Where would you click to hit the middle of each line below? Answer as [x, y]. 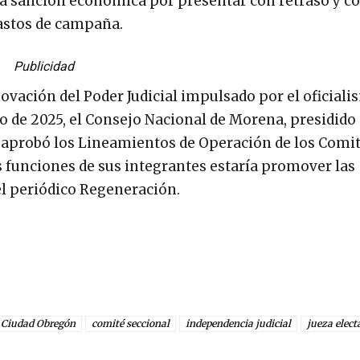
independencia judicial [238, 323]
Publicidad [43, 66]
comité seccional [131, 323]
